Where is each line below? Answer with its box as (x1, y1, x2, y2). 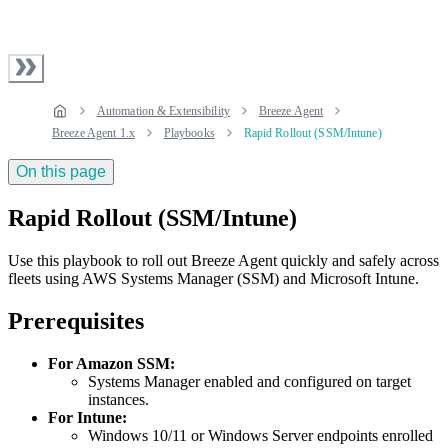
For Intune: (48, 408, 127, 426)
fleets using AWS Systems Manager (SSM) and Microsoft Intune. (8, 269, 419, 287)
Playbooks (163, 126, 215, 140)
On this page (16, 163, 106, 180)
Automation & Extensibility (96, 104, 230, 118)
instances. (88, 390, 149, 408)
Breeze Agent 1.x (52, 126, 135, 140)
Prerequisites (8, 307, 144, 334)
